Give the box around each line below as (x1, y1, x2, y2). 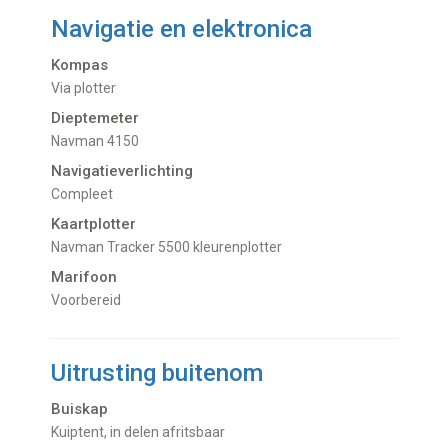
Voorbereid (60, 292, 122, 309)
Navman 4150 (60, 133, 140, 150)
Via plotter (60, 80, 117, 97)
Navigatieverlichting (51, 162, 194, 181)
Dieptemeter (51, 109, 140, 128)
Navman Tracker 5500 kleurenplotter (60, 239, 283, 256)
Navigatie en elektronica (51, 15, 313, 44)
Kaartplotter (51, 215, 137, 234)
